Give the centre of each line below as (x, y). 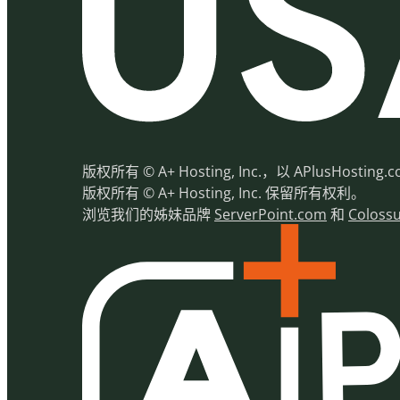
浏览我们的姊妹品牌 (148, 215)
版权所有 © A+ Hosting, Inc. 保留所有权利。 (224, 193)
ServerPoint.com (271, 215)
